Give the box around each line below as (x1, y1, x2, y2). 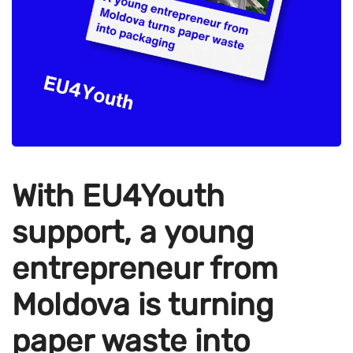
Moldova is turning (12, 286, 273, 323)
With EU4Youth (12, 177, 225, 214)
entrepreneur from (12, 250, 278, 287)
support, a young (12, 214, 254, 251)
